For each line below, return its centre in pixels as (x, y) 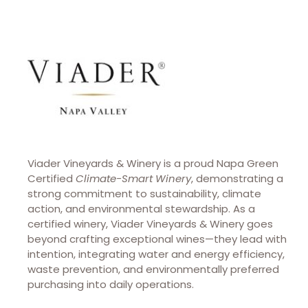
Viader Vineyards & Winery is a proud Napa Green (153, 163)
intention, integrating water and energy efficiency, (156, 254)
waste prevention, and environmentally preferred (153, 269)
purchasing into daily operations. (111, 284)
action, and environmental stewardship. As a (141, 209)
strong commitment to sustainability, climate (144, 194)
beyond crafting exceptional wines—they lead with (157, 239)
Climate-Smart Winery (133, 178)
